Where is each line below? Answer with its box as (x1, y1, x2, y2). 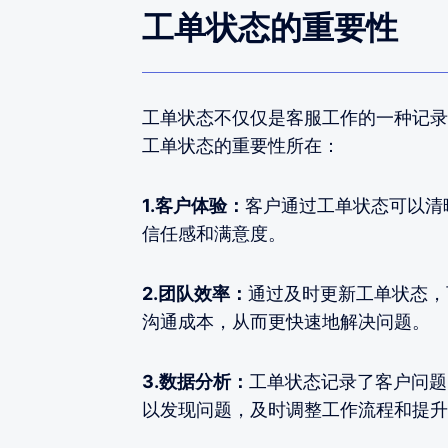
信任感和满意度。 (142, 223, 286, 245)
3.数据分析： (142, 371, 249, 393)
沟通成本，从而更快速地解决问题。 (142, 311, 430, 333)
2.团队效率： (142, 283, 248, 305)
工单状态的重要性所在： (142, 135, 340, 157)
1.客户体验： (142, 195, 245, 217)
